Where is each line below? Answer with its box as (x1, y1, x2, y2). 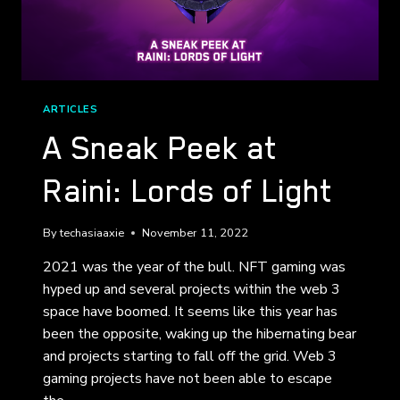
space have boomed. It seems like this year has (43, 302, 337, 322)
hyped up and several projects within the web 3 (43, 279, 340, 300)
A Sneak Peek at (43, 130, 278, 167)
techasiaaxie (60, 225, 125, 242)
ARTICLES (43, 103, 98, 117)
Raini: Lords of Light (43, 173, 333, 210)
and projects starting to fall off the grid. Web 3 (43, 346, 337, 367)
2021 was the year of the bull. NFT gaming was (43, 257, 346, 278)
